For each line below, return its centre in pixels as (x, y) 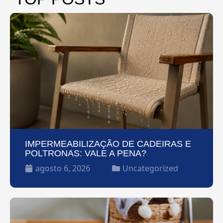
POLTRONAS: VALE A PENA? (86, 154)
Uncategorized (150, 168)
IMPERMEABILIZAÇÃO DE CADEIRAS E (108, 144)
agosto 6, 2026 (63, 168)
